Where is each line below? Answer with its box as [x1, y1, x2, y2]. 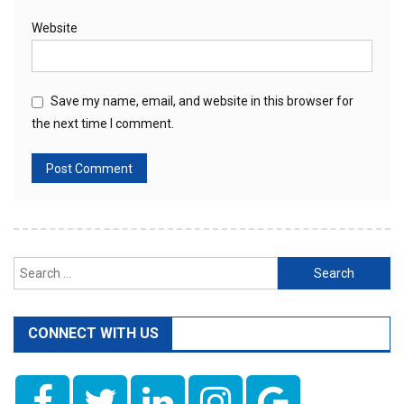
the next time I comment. [32, 116, 174, 132]
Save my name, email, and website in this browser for [50, 94, 353, 109]
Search [276, 260, 317, 275]
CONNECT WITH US [28, 325, 159, 343]
